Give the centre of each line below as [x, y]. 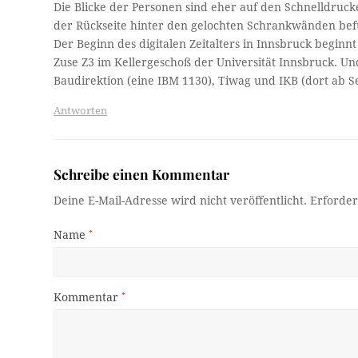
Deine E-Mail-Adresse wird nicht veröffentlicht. [181, 200]
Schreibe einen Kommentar [142, 173]
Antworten [81, 110]
